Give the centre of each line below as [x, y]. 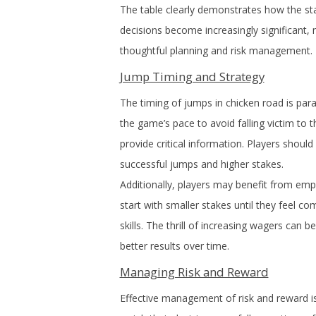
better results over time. [174, 246]
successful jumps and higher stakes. [201, 164]
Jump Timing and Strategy [192, 77]
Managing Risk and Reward [194, 272]
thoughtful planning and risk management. [216, 50]
